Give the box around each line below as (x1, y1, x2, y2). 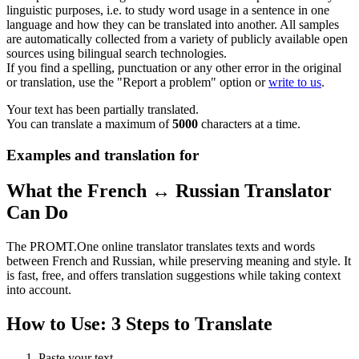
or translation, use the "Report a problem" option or (6, 75, 268, 90)
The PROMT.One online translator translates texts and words (6, 239, 315, 253)
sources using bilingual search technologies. (6, 46, 227, 61)
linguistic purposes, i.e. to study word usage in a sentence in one (6, 3, 329, 18)
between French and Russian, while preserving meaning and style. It (6, 253, 351, 268)
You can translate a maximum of (6, 117, 172, 131)
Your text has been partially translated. (6, 103, 199, 117)
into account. (6, 282, 71, 296)
